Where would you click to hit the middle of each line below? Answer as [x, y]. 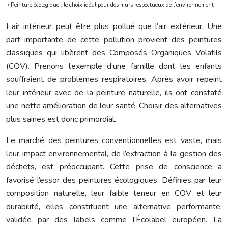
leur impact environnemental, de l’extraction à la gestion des [114, 153]
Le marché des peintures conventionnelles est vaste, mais [114, 140]
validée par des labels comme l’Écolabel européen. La [114, 220]
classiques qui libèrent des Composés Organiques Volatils [114, 53]
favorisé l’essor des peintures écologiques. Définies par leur [114, 180]
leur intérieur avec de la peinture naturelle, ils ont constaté [114, 92]
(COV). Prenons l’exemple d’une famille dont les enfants [114, 66]
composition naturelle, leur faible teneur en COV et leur [114, 193]
